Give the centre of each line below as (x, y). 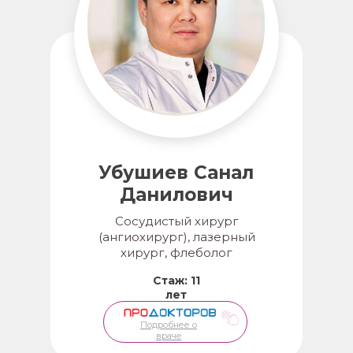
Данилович (176, 195)
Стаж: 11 (176, 281)
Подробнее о (169, 325)
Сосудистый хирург (176, 221)
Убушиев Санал (176, 173)
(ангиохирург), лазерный (176, 237)
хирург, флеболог (176, 253)
